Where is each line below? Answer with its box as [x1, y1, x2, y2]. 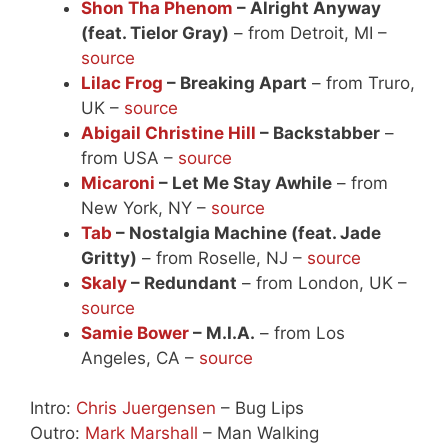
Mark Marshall [85, 423, 198, 444]
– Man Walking [198, 423, 319, 444]
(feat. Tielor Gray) [81, 22, 229, 43]
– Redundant [127, 272, 237, 293]
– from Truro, [307, 72, 415, 93]
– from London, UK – [237, 272, 407, 293]
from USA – [81, 147, 178, 168]
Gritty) [81, 247, 137, 268]
